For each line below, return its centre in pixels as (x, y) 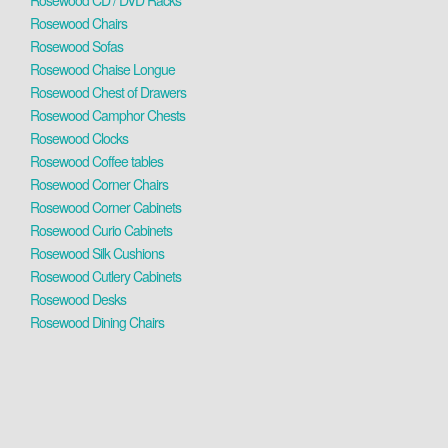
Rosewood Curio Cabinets (101, 230)
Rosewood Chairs (78, 23)
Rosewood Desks (78, 299)
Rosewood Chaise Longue (102, 69)
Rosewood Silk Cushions (97, 253)
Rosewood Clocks (79, 138)
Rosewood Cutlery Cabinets (105, 276)
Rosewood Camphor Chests (107, 115)
